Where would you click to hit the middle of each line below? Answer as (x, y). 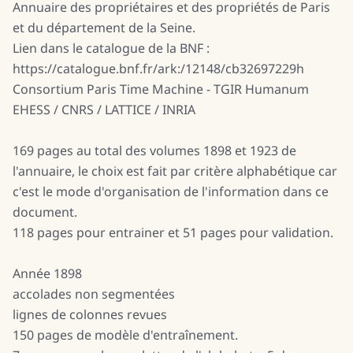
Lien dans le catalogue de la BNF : (111, 48)
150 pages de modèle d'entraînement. (125, 335)
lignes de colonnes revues (90, 314)
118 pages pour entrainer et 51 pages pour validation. (173, 232)
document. (45, 212)
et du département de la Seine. (104, 28)
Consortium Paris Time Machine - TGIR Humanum (161, 89)
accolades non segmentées (94, 294)
